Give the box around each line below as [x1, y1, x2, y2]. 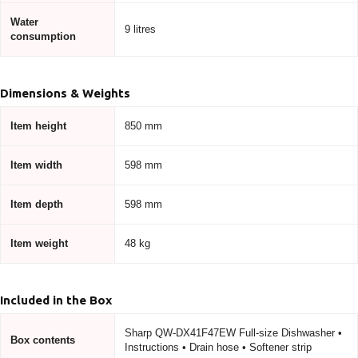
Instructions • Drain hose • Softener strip [125, 340, 312, 353]
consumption [10, 30, 76, 42]
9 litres [125, 22, 156, 35]
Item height [10, 119, 66, 132]
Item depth [10, 197, 63, 210]
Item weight [10, 237, 68, 249]
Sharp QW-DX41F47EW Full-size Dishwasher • [125, 326, 342, 339]
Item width [10, 158, 62, 171]
